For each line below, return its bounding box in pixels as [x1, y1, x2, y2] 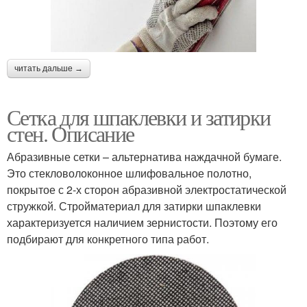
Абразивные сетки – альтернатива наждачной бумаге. [7, 148, 282, 164]
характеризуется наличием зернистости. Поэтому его [7, 214, 278, 230]
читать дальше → [14, 63, 83, 73]
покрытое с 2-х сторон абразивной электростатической [7, 181, 286, 197]
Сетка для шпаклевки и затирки [7, 101, 271, 132]
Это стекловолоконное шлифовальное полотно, [7, 164, 251, 181]
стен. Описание [7, 118, 134, 148]
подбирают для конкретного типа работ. [7, 230, 209, 247]
